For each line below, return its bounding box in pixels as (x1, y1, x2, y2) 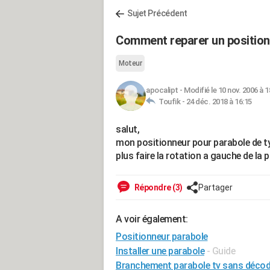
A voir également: (116, 213, 188, 225)
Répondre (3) (133, 183, 183, 192)
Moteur (119, 59, 142, 67)
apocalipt (146, 86, 178, 95)
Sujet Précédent (127, 8, 187, 18)
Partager (198, 183, 233, 192)
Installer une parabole (116, 245, 204, 257)
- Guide (206, 245, 235, 257)
